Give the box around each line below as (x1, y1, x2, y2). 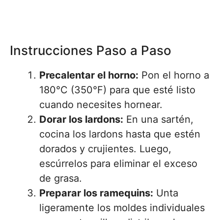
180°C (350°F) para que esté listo (39, 84, 195, 96)
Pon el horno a (138, 69, 209, 82)
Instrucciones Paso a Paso (10, 43, 171, 58)
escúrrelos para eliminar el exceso (39, 158, 197, 170)
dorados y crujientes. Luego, (39, 143, 171, 155)
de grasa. (39, 172, 82, 185)
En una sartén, (123, 113, 193, 126)
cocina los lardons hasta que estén (39, 128, 200, 140)
